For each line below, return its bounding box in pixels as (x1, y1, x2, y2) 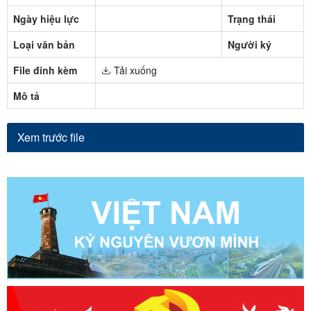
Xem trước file (17, 129, 85, 146)
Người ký (228, 37, 271, 52)
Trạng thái (228, 12, 276, 26)
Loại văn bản (13, 37, 75, 52)
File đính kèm (13, 63, 77, 78)
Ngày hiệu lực (13, 12, 79, 26)
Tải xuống (111, 63, 157, 78)
